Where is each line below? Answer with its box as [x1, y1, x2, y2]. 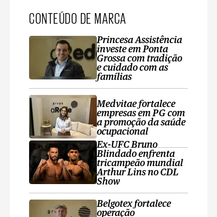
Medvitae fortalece [97, 99, 175, 109]
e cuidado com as [97, 63, 168, 73]
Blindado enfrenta [97, 150, 175, 159]
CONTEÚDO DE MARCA [29, 10, 127, 25]
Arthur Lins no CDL [97, 168, 179, 177]
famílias [97, 73, 132, 82]
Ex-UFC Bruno [97, 140, 157, 150]
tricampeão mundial [97, 159, 183, 168]
